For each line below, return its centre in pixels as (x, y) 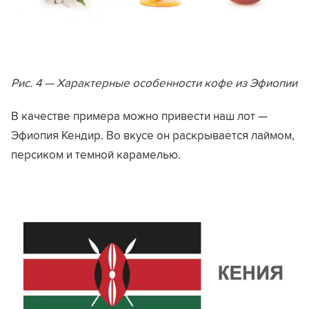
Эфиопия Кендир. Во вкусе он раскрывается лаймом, (153, 135)
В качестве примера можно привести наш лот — (139, 116)
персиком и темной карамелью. (96, 154)
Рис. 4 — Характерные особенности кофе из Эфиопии (154, 82)
